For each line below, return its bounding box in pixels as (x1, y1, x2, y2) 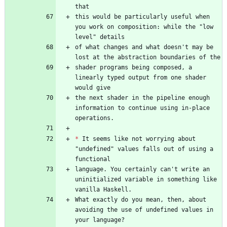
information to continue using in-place (75, 104, 210, 112)
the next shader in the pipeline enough (75, 94, 210, 102)
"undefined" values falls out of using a (75, 145, 213, 153)
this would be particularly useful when (75, 13, 210, 21)
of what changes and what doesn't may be (75, 44, 213, 51)
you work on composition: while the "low (75, 23, 213, 31)
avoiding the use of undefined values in (75, 206, 213, 214)
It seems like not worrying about (79, 135, 196, 143)
